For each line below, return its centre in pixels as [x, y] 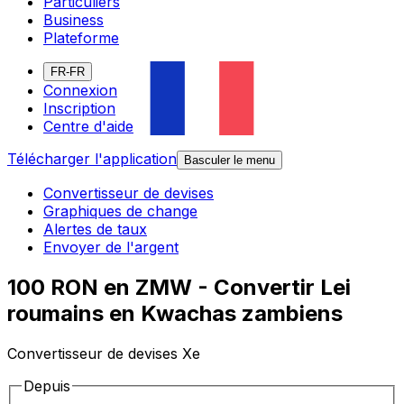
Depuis [47, 386]
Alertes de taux [95, 230]
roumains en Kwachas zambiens [175, 314]
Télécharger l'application [92, 159]
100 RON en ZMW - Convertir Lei [179, 288]
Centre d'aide [88, 127]
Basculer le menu [230, 161]
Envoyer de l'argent [111, 248]
